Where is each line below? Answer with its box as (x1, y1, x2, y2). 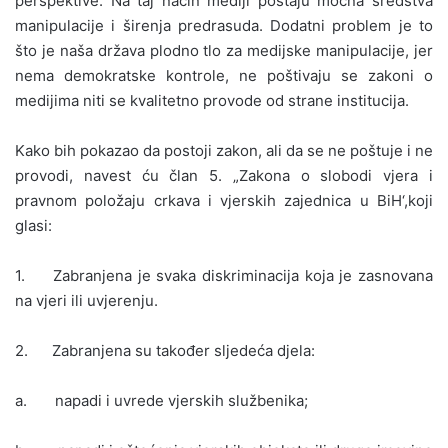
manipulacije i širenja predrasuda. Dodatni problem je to (15, 15, 433, 35)
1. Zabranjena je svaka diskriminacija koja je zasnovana (15, 265, 433, 285)
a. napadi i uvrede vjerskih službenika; (15, 390, 308, 410)
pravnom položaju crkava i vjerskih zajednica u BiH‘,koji (15, 190, 433, 210)
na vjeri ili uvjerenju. (15, 290, 158, 310)
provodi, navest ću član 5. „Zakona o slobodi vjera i (15, 165, 433, 185)
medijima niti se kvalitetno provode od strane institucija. (15, 90, 409, 110)
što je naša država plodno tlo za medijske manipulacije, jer (15, 40, 433, 60)
